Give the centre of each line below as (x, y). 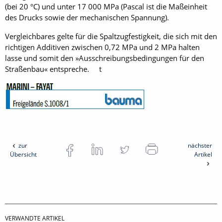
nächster (200, 145)
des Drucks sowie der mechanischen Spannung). (87, 17)
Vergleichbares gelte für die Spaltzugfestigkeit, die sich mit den (111, 36)
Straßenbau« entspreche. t (53, 69)
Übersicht (23, 154)
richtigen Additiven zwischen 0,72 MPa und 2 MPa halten (102, 47)
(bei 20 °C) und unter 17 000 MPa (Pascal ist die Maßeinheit (106, 6)
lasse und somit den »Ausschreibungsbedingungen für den (105, 58)
